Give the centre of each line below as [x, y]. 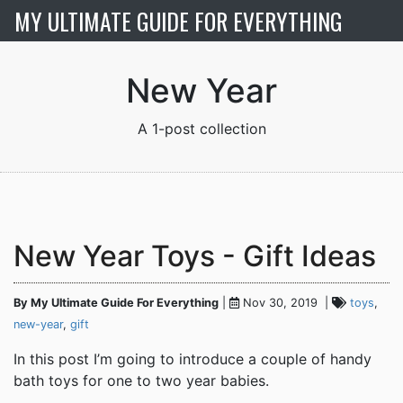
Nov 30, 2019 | [286, 303]
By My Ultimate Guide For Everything [116, 303]
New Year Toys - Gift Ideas [195, 256]
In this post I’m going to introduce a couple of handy [193, 359]
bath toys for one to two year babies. [141, 381]
